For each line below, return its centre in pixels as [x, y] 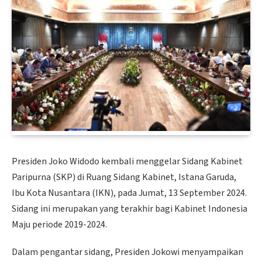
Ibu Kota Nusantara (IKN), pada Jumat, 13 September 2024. [129, 193]
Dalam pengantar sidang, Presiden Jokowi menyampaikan [127, 252]
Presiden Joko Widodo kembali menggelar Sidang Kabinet [127, 161]
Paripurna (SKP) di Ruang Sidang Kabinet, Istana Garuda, [124, 177]
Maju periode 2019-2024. [59, 224]
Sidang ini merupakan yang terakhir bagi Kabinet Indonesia [130, 208]
